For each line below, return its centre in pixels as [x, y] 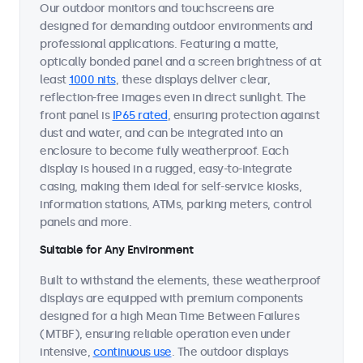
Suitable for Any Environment [116, 250]
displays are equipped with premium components [171, 299]
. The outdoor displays [230, 352]
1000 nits [92, 80]
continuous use [132, 352]
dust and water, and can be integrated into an [161, 133]
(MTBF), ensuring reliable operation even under [165, 334]
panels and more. [85, 222]
